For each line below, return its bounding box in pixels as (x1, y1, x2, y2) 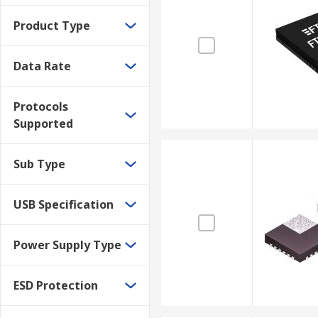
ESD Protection (13, 278, 98, 293)
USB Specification (13, 197, 114, 212)
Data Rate (13, 58, 71, 74)
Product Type (13, 18, 90, 33)
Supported (13, 116, 73, 131)
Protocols (13, 99, 68, 114)
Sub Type (13, 156, 65, 172)
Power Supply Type (13, 237, 121, 253)
